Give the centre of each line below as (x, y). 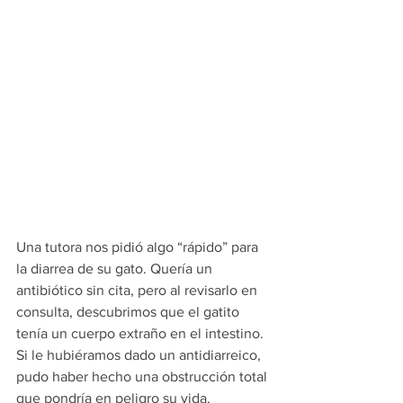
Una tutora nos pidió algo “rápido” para (139, 247)
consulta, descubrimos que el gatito (130, 312)
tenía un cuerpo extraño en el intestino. (140, 334)
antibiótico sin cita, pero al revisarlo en (139, 291)
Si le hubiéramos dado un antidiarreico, (140, 355)
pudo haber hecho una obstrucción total (143, 377)
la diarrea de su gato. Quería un (116, 269)
